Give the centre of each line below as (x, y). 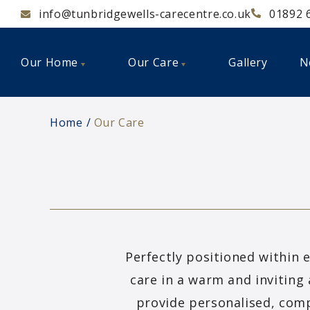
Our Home (50, 62)
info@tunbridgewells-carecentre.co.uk (145, 13)
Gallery (248, 62)
